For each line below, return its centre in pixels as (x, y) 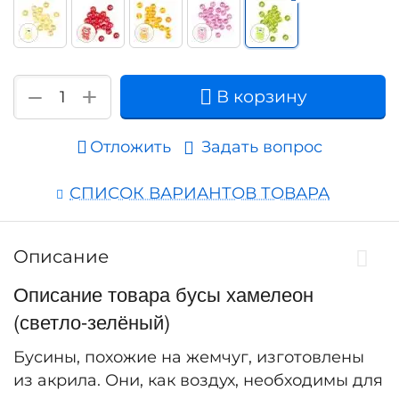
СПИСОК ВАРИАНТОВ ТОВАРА (199, 194)
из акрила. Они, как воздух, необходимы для (198, 381)
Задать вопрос (262, 147)
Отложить (130, 147)
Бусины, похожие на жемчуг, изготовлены (189, 358)
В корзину (261, 97)
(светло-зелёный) (92, 322)
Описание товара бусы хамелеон (163, 294)
